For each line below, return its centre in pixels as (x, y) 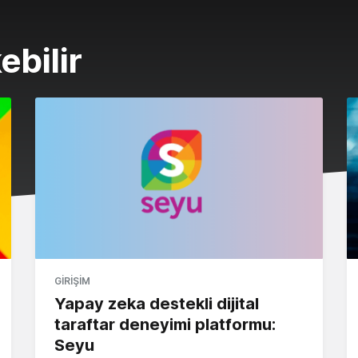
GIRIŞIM (72, 280)
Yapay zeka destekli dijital (157, 303)
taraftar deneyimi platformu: (165, 324)
